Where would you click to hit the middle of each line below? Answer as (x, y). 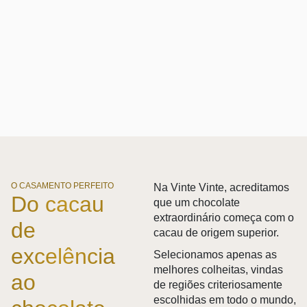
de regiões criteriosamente (218, 284)
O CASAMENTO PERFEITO (62, 186)
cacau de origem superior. (218, 233)
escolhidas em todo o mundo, (225, 299)
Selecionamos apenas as (215, 254)
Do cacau (58, 205)
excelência (63, 257)
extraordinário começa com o (224, 218)
